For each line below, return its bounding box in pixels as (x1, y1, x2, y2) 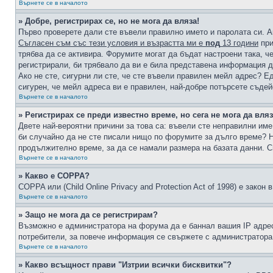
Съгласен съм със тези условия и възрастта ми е (18, 38, 205, 48)
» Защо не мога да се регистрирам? (18, 210, 158, 219)
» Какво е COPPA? (18, 171, 90, 180)
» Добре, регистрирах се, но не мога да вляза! (18, 16, 199, 26)
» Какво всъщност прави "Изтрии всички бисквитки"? (18, 260, 232, 269)
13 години (220, 38, 258, 48)
